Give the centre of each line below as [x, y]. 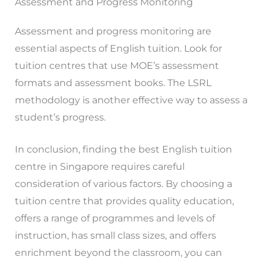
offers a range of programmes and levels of [115, 218]
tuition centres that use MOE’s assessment [117, 65]
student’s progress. [60, 117]
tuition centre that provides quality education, [124, 201]
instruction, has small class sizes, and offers [115, 236]
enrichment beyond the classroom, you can [118, 253]
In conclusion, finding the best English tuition [123, 150]
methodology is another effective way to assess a [131, 100]
